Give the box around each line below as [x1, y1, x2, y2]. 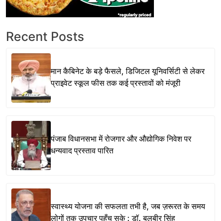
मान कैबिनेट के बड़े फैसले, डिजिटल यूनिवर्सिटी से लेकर [51, 66, 205, 76]
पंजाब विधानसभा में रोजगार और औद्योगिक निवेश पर [51, 133, 191, 144]
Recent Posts [6, 29, 84, 44]
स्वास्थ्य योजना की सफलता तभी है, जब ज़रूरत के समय [51, 201, 205, 211]
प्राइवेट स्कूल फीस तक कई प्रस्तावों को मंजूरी [51, 77, 181, 88]
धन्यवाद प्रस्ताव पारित [51, 145, 113, 155]
